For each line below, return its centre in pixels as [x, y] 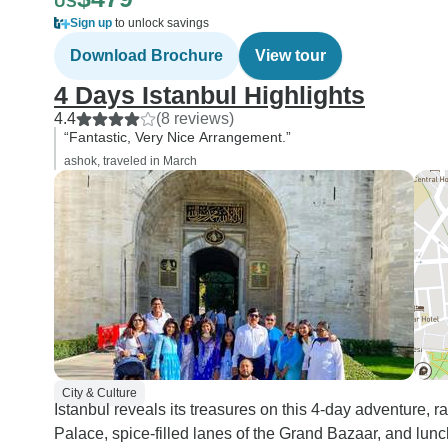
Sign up [91, 23]
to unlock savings [160, 23]
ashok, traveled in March [130, 161]
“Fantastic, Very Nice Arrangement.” [177, 137]
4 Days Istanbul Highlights [209, 95]
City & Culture [99, 393]
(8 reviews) [195, 118]
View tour [290, 55]
